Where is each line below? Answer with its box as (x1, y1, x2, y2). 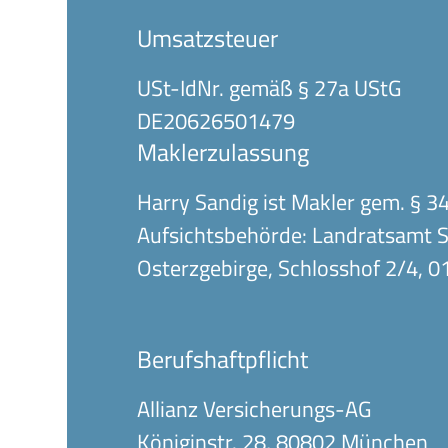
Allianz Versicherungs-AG (137, 392, 373, 426)
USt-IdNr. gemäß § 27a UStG (137, 71, 403, 105)
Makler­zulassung (137, 134, 310, 170)
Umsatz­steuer (137, 20, 279, 56)
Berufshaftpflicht (137, 341, 309, 377)
